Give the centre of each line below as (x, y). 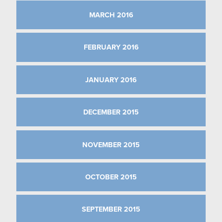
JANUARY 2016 (111, 80)
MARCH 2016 (111, 15)
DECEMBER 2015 (111, 112)
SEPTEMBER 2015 (111, 209)
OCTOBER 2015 (111, 177)
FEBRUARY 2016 (111, 47)
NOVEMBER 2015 (111, 144)
